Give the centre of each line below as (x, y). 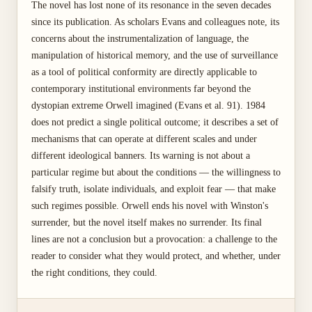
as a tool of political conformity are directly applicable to (144, 72)
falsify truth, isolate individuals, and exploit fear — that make (154, 189)
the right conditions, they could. (94, 273)
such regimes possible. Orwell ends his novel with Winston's (150, 206)
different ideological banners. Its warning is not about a (141, 156)
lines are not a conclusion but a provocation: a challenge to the (154, 239)
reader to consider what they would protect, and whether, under (156, 256)
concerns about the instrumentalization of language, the (140, 39)
